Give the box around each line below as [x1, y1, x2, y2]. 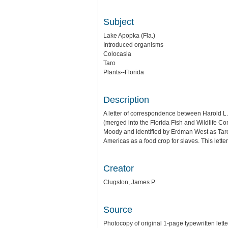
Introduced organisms [103, 41, 163, 48]
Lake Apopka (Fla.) [103, 32, 155, 39]
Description [103, 95, 149, 105]
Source [103, 205, 132, 215]
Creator [103, 163, 134, 174]
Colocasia [103, 50, 131, 58]
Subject [103, 17, 134, 27]
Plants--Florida [103, 69, 144, 76]
